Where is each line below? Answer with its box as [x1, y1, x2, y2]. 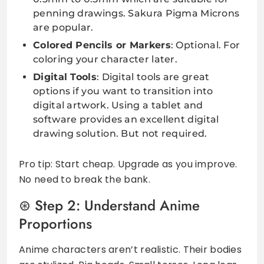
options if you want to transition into [33, 85, 213, 97]
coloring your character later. [33, 53, 178, 65]
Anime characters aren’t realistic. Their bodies [19, 242, 242, 256]
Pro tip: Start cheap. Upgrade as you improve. [19, 157, 237, 171]
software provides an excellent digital [33, 113, 219, 125]
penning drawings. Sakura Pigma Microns [33, 7, 240, 19]
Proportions [19, 213, 92, 234]
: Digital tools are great [96, 71, 210, 82]
